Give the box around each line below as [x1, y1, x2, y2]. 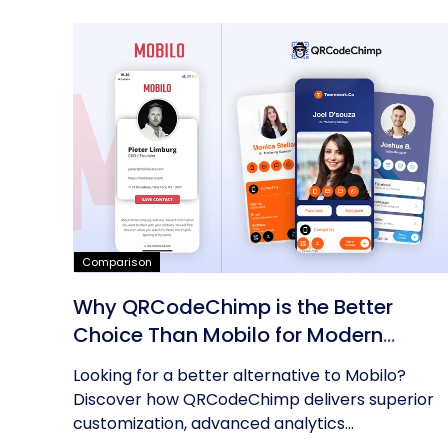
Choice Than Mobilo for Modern [73, 321, 383, 349]
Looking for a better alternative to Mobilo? [73, 364, 406, 387]
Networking [73, 349, 186, 377]
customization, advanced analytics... [73, 412, 354, 435]
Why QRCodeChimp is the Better [73, 293, 393, 321]
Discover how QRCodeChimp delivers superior [73, 388, 434, 411]
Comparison [82, 254, 152, 270]
